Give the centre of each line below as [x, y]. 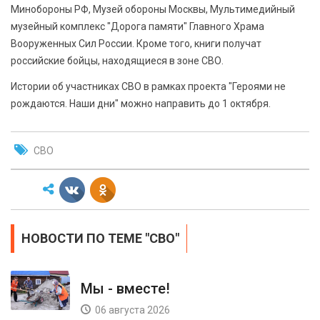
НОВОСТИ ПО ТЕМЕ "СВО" [100, 238]
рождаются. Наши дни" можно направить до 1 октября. [141, 104]
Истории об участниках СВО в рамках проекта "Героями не [148, 86]
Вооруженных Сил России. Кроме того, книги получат [136, 44]
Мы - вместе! [125, 289]
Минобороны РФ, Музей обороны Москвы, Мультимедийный [153, 9]
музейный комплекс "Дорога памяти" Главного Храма [137, 26]
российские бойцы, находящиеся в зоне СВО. [117, 61]
